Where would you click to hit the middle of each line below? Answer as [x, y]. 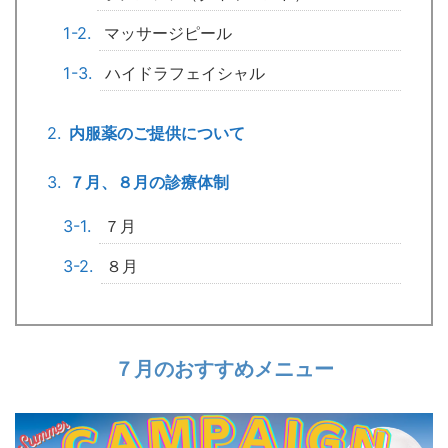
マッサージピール [168, 33]
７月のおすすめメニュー [224, 369]
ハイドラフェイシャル [185, 73]
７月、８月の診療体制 [149, 182]
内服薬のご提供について [157, 133]
